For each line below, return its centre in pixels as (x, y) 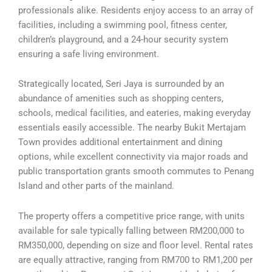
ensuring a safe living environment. (89, 54)
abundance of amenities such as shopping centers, (121, 99)
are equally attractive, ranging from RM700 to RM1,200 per (135, 260)
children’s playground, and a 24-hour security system (123, 39)
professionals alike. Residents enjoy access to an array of (136, 10)
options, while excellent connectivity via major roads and (133, 157)
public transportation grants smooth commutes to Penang (136, 172)
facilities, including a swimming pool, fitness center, (123, 25)
